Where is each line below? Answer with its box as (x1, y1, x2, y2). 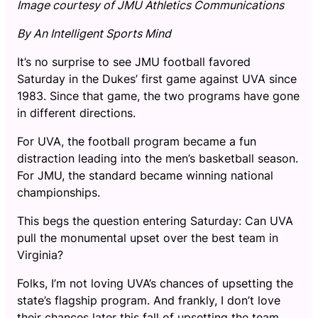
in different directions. (17, 106, 136, 120)
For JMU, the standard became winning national (17, 168, 273, 182)
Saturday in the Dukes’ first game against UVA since (17, 72, 297, 86)
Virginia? (17, 248, 63, 262)
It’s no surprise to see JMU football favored (17, 55, 251, 69)
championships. (17, 185, 100, 199)
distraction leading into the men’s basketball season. (17, 151, 298, 165)
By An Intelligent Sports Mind (17, 26, 171, 40)
